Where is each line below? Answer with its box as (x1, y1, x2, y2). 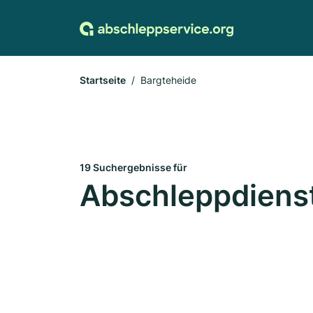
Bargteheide (140, 74, 196, 86)
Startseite (80, 74, 126, 86)
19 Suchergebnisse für (80, 161, 187, 173)
